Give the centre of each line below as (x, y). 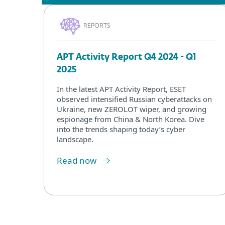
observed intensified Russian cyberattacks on (134, 99)
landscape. (75, 139)
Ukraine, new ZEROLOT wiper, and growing (132, 109)
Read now (77, 161)
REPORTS (97, 26)
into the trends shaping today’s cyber (121, 129)
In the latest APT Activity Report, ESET (121, 89)
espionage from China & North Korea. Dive (131, 119)
